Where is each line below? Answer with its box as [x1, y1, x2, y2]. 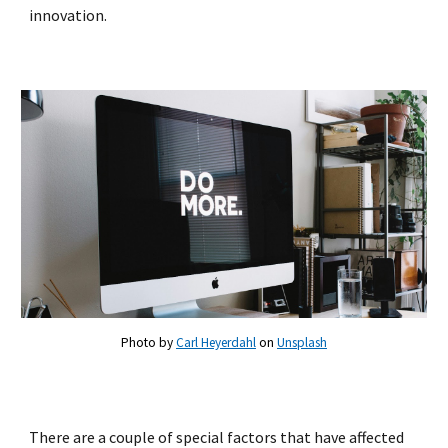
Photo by [121, 333, 176, 351]
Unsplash [277, 333, 327, 351]
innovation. [29, 5, 108, 25]
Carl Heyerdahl [176, 333, 256, 351]
